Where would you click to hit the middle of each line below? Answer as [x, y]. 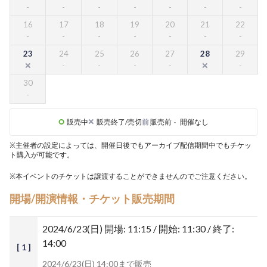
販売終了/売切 [119, 122]
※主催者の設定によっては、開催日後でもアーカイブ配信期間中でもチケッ [131, 145]
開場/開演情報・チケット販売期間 [92, 198]
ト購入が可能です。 [42, 155]
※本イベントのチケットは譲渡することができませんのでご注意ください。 [131, 176]
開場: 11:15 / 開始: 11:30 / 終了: [169, 229]
